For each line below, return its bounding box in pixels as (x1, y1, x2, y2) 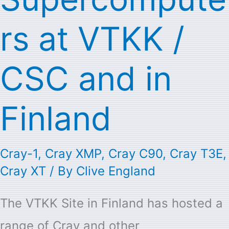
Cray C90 (108, 146, 163, 161)
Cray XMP (45, 146, 101, 161)
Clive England (76, 163, 155, 178)
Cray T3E (170, 146, 223, 161)
